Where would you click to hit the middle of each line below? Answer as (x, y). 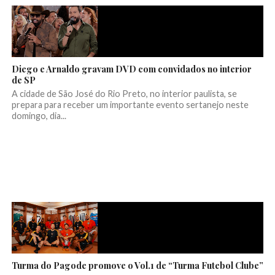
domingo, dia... (39, 116)
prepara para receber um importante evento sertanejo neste (130, 105)
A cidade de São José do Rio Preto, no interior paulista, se (124, 94)
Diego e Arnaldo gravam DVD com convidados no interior (131, 69)
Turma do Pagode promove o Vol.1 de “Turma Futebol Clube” (137, 265)
